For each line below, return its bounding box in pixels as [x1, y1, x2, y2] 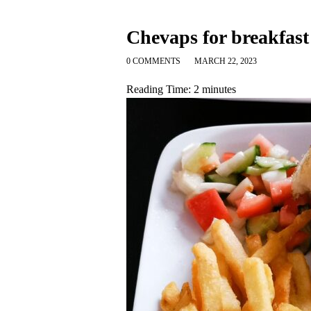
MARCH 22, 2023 [194, 56, 257, 67]
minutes [202, 83, 236, 96]
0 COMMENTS [126, 56, 180, 67]
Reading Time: [126, 83, 194, 96]
